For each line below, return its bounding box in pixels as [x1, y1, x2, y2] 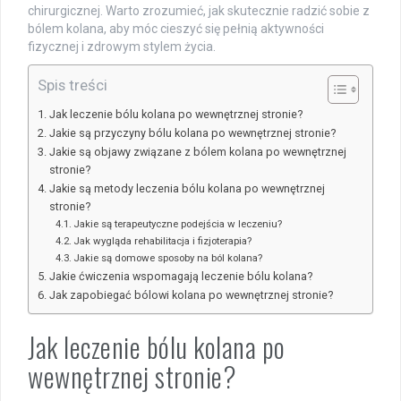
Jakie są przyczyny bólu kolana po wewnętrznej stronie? [48, 126, 336, 141]
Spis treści [38, 76, 107, 95]
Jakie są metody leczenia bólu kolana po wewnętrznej [48, 182, 325, 196]
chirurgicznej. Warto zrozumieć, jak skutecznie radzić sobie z [28, 4, 370, 19]
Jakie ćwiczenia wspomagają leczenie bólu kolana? [48, 269, 312, 284]
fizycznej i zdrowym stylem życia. [28, 39, 216, 55]
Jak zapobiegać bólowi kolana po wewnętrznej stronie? [48, 288, 333, 303]
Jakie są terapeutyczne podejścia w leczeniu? [73, 218, 283, 231]
